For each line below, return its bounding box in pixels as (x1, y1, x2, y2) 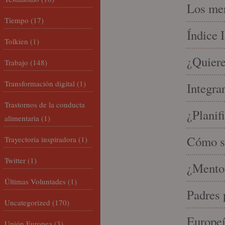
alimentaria (5, 113, 39, 123)
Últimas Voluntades (5, 176, 66, 186)
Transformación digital (5, 78, 75, 88)
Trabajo (5, 57, 28, 67)
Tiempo (5, 15, 29, 25)
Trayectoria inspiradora (5, 134, 76, 144)
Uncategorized (5, 197, 50, 207)
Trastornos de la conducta (5, 99, 85, 109)
